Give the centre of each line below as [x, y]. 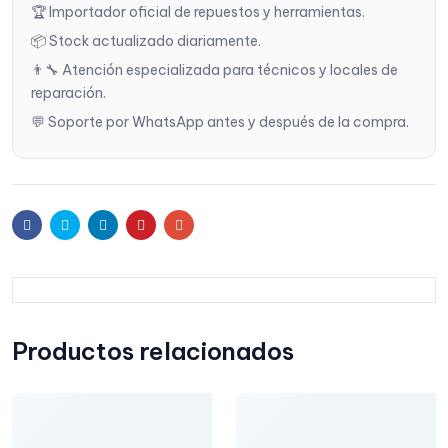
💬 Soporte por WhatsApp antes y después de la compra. [220, 121]
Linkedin [132, 223]
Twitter [92, 223]
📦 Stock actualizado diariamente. [146, 40]
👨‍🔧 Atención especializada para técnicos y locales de [214, 69]
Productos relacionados [153, 350]
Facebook [63, 223]
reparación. [68, 92]
